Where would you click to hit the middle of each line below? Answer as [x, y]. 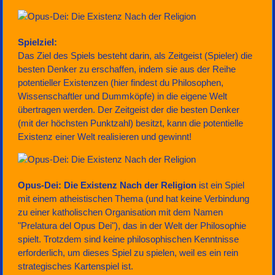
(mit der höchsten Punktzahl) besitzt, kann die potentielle [131, 123]
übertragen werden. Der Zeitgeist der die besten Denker [129, 110]
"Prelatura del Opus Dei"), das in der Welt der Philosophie [132, 226]
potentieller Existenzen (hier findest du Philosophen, [121, 83]
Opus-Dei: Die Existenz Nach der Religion [107, 185]
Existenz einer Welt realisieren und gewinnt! [105, 137]
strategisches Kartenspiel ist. [76, 266]
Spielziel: [38, 42]
